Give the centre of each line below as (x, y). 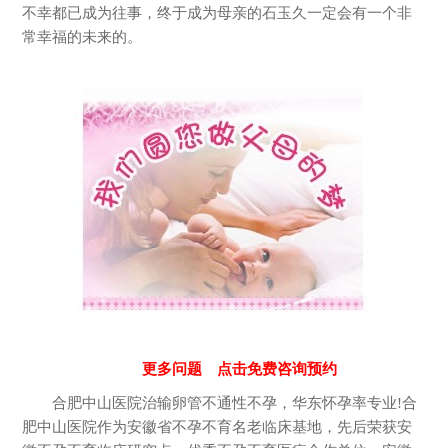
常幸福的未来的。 (82, 37)
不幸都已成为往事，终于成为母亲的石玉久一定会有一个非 (217, 13)
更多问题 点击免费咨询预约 (239, 369)
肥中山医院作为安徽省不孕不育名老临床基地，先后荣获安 (217, 427)
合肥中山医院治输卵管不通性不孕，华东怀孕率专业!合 (235, 403)
